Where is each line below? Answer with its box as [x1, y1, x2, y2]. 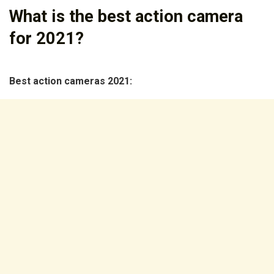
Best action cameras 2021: [9, 75, 132, 87]
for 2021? [9, 28, 84, 48]
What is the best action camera [9, 6, 243, 26]
